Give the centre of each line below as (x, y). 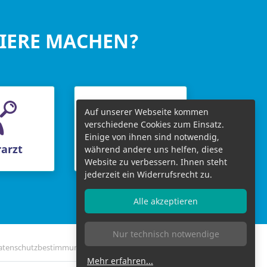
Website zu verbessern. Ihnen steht (156, 162)
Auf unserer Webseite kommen (147, 112)
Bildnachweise (167, 248)
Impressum (117, 248)
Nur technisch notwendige (166, 234)
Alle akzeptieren (166, 201)
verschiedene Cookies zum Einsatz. (154, 124)
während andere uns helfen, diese (154, 149)
